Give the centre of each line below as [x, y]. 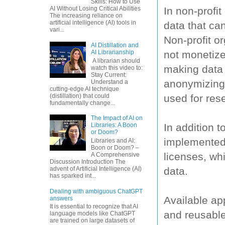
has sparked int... [73, 176]
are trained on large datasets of [92, 220]
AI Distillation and [115, 45]
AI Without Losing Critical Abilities [95, 9]
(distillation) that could [80, 96]
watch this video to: [117, 68]
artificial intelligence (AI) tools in [93, 23]
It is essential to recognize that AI [94, 206]
